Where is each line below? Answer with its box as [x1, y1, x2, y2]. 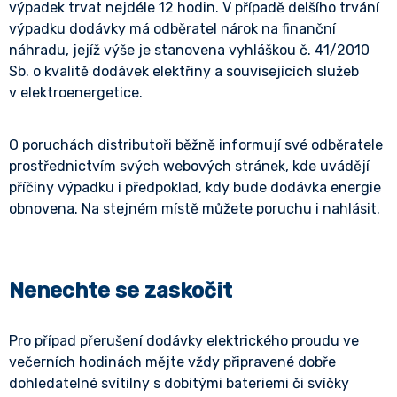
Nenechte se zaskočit [9, 278, 232, 303]
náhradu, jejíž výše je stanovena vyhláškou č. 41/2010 [9, 42, 370, 58]
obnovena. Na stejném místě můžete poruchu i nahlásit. [9, 200, 380, 217]
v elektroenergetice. [9, 84, 143, 101]
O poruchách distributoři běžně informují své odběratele [9, 136, 383, 153]
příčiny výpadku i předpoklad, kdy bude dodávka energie [9, 179, 381, 196]
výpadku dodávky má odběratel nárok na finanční [9, 20, 336, 37]
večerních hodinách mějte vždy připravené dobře [9, 354, 336, 370]
